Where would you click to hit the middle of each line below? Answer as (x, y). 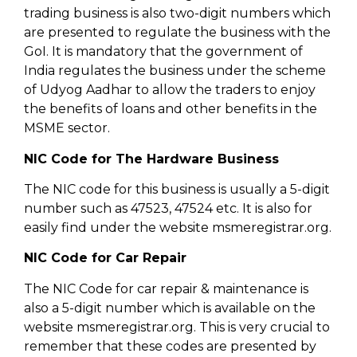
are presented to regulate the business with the (177, 33)
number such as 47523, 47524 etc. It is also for (168, 208)
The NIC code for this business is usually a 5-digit (177, 189)
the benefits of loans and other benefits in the (171, 109)
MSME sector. (67, 128)
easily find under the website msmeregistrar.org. (178, 227)
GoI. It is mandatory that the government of (163, 52)
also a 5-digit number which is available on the (170, 308)
